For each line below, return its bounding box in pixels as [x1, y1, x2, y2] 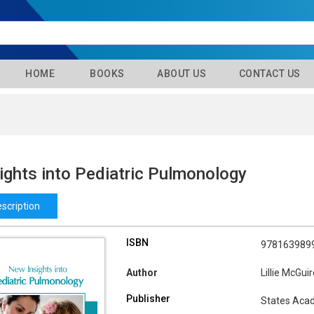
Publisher [125, 293, 170, 305]
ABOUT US [154, 68, 207, 79]
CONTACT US [236, 68, 301, 79]
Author [125, 267, 158, 279]
